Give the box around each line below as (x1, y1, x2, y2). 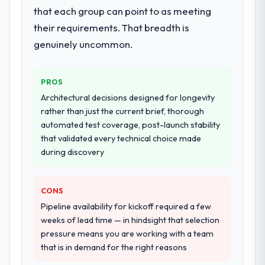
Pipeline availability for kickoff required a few (41, 201, 212, 212)
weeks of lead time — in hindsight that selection (41, 214, 220, 225)
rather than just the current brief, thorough (41, 105, 205, 117)
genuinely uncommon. (34, 37, 133, 50)
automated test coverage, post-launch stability (41, 119, 221, 130)
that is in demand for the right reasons (41, 241, 188, 253)
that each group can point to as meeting (34, 4, 212, 17)
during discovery (41, 146, 105, 157)
